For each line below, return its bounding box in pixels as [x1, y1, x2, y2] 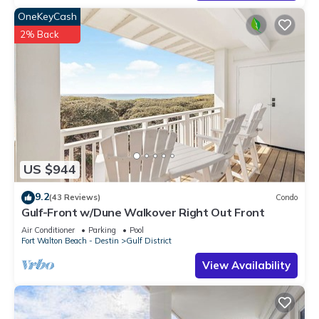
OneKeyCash [18, 10, 77, 23]
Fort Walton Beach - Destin [21, 235, 119, 246]
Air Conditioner [21, 224, 75, 235]
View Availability [202, 258, 291, 272]
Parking [88, 224, 116, 235]
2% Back [20, 28, 59, 41]
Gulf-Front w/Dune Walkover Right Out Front [21, 204, 265, 219]
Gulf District [126, 235, 172, 246]
